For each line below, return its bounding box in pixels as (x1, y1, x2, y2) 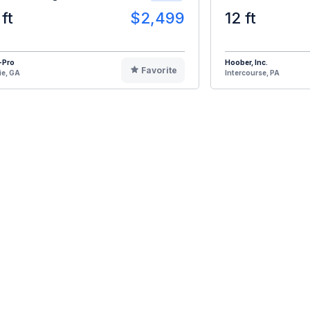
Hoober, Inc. (225, 57, 268, 66)
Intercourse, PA (225, 68, 280, 77)
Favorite (140, 64, 177, 75)
